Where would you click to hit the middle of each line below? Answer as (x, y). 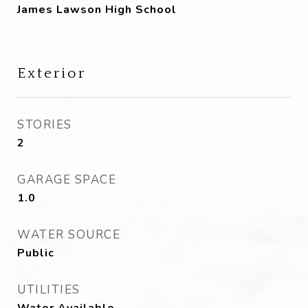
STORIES (45, 125)
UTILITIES (49, 290)
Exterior (52, 73)
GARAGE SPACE (67, 180)
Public (36, 253)
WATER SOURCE (69, 235)
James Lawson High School (97, 10)
